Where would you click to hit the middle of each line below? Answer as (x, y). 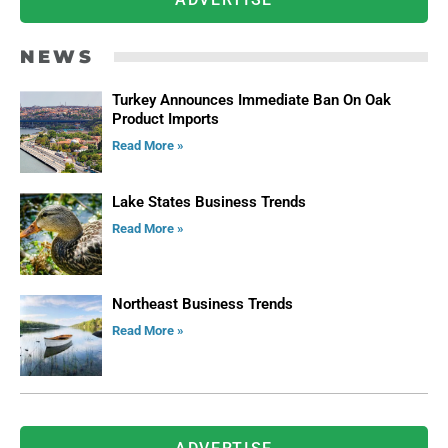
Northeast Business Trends (202, 303)
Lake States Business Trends (208, 201)
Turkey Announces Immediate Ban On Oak (251, 100)
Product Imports (165, 119)
